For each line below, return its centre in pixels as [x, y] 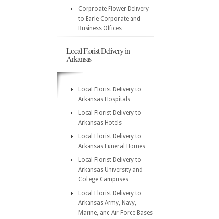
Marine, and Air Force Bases [115, 213]
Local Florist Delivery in [98, 51]
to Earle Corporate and [109, 19]
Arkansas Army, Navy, [107, 203]
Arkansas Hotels [100, 123]
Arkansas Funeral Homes [112, 146]
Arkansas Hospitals [104, 99]
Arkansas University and [110, 170]
